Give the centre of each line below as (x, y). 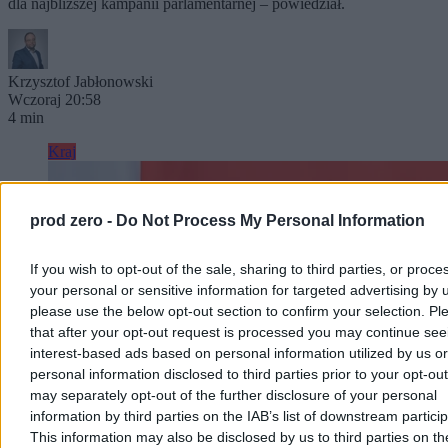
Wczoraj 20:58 (54, 99)
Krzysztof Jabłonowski (80, 81)
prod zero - (73, 220)
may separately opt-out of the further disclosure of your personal (233, 395)
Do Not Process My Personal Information (270, 220)
